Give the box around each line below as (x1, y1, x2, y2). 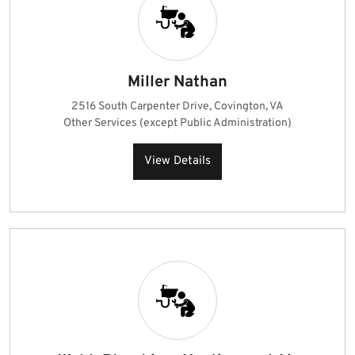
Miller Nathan (128, 72, 227, 93)
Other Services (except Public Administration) (63, 116, 292, 130)
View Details (144, 154, 211, 169)
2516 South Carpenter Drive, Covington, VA (71, 100, 284, 113)
